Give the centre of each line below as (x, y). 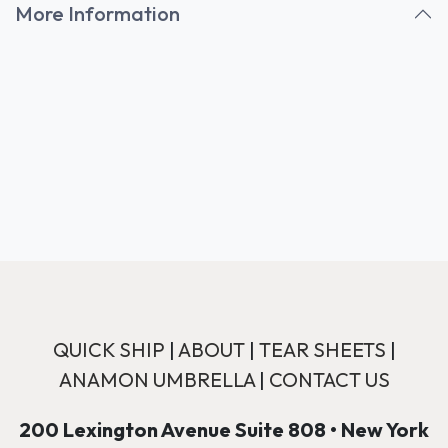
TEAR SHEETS (322, 350)
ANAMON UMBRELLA (156, 380)
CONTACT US (329, 380)
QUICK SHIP (108, 350)
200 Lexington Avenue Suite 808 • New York (224, 430)
